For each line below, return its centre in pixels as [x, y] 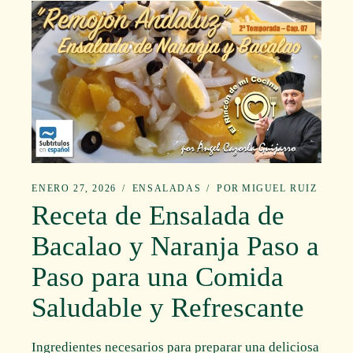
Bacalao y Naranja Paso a [176, 247]
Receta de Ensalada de [158, 216]
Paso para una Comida [158, 277]
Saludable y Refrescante [168, 308]
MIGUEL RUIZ [279, 189]
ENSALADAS [167, 189]
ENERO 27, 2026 [74, 189]
